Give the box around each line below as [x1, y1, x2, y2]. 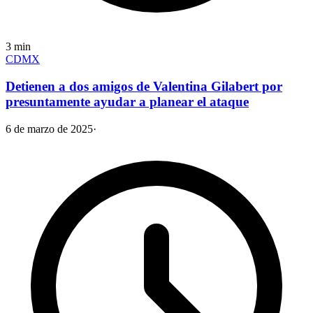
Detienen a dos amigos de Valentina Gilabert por [6, 79, 282, 94]
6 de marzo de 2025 [6, 122, 93, 135]
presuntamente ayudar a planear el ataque [6, 94, 249, 110]
